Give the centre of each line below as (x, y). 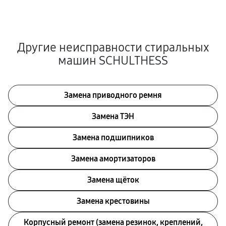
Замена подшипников (113, 137)
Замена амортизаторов (113, 159)
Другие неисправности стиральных (113, 47)
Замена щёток (113, 180)
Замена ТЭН (113, 116)
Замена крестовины (113, 201)
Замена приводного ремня (113, 95)
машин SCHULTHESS (113, 61)
